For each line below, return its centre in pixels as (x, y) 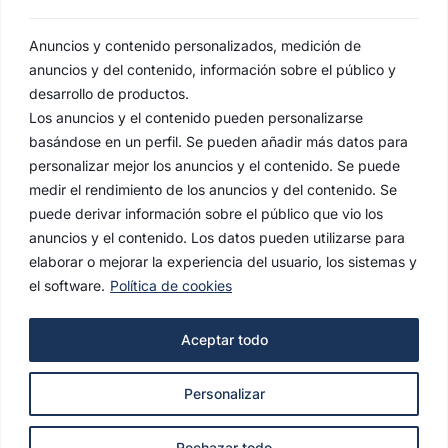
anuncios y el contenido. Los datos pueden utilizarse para (217, 237)
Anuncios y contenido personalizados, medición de (195, 45)
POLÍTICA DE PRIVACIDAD (224, 361)
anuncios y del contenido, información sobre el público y (212, 69)
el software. (67, 285)
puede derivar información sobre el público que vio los (206, 213)
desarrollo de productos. (109, 93)
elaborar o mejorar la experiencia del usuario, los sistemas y (223, 261)
